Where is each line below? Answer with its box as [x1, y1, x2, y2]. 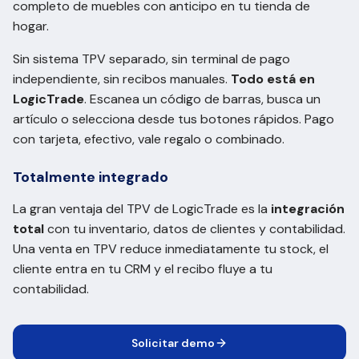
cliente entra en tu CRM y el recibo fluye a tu [13, 260, 272, 277]
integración [271, 200, 345, 217]
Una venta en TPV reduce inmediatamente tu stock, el [13, 240, 329, 257]
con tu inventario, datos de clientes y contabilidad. [44, 220, 345, 237]
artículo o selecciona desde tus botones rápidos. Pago [13, 111, 334, 127]
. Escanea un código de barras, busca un [84, 91, 321, 107]
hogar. [13, 18, 49, 34]
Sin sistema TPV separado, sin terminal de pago [13, 50, 290, 67]
